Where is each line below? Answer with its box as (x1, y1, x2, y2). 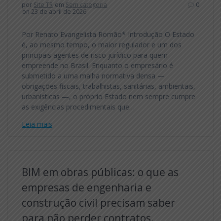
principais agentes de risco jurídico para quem (22, 50, 168, 60)
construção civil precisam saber (22, 195, 175, 210)
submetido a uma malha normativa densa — (22, 71, 165, 80)
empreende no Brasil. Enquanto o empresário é (22, 60, 173, 70)
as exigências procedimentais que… (22, 102, 135, 111)
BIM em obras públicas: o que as (22, 165, 179, 179)
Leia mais (22, 119, 52, 129)
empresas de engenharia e (22, 180, 151, 194)
